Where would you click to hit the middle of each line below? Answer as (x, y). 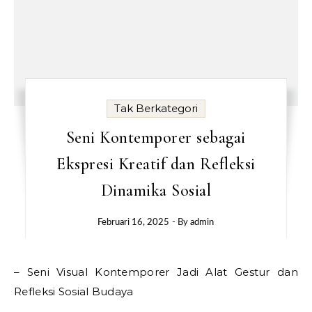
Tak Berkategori (156, 108)
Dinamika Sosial (156, 190)
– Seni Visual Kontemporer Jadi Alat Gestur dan (156, 272)
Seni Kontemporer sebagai (156, 138)
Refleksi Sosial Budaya (74, 291)
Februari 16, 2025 (134, 223)
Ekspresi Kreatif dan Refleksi (156, 164)
